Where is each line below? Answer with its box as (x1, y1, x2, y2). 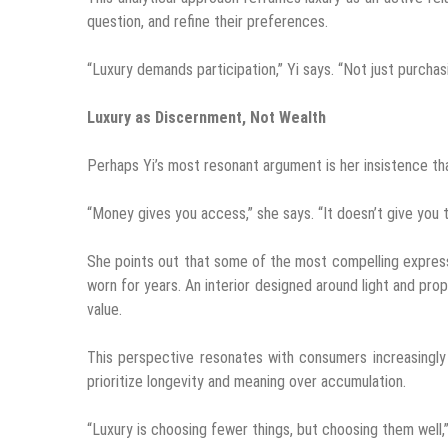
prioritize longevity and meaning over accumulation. (87, 371, 406, 391)
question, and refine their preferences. (87, 11, 328, 31)
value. (87, 299, 122, 319)
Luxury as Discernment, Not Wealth (87, 107, 326, 127)
